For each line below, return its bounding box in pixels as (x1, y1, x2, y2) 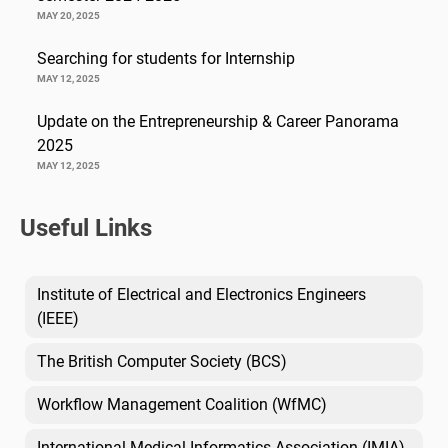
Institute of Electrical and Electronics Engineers (37, 285, 366, 305)
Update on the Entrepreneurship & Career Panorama (37, 112, 399, 132)
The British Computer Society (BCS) (37, 352, 287, 372)
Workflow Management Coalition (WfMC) (37, 395, 327, 415)
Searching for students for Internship (37, 49, 295, 69)
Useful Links (20, 214, 152, 243)
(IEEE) (37, 309, 79, 329)
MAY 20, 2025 (37, 10, 100, 22)
